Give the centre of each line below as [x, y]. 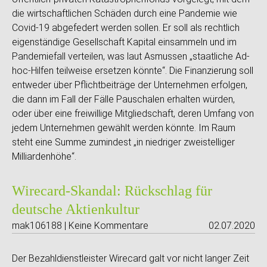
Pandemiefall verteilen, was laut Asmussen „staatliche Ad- [131, 56]
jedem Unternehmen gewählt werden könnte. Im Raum [124, 128]
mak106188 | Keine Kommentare [80, 226]
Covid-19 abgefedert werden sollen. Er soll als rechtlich [126, 28]
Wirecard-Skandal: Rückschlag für [112, 191]
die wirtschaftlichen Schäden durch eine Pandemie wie [125, 13]
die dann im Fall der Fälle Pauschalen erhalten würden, [123, 99]
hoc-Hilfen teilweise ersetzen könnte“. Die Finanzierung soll [133, 71]
